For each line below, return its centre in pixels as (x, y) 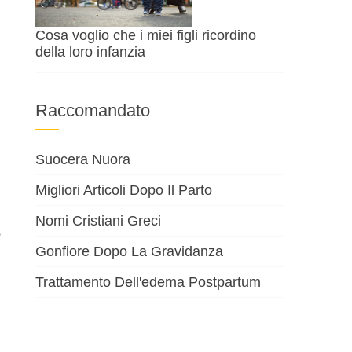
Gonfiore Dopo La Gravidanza (130, 252)
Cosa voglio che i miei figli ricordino (146, 36)
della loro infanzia (91, 52)
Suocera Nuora (83, 160)
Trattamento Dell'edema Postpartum (148, 282)
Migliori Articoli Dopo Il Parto (124, 191)
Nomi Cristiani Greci (99, 221)
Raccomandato (93, 111)
